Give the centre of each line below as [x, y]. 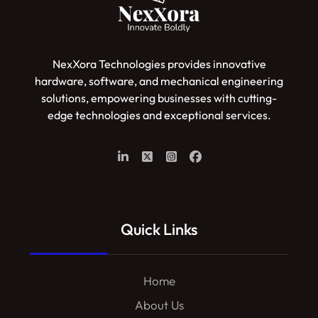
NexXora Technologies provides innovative [159, 64]
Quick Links [159, 229]
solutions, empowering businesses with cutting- [159, 98]
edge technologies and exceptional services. [159, 115]
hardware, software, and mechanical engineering [159, 81]
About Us [159, 305]
